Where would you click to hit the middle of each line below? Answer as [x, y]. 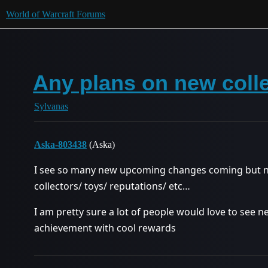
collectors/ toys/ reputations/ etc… [112, 186]
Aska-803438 [60, 144]
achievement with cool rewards [105, 228]
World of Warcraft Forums [56, 14]
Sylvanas [51, 106]
